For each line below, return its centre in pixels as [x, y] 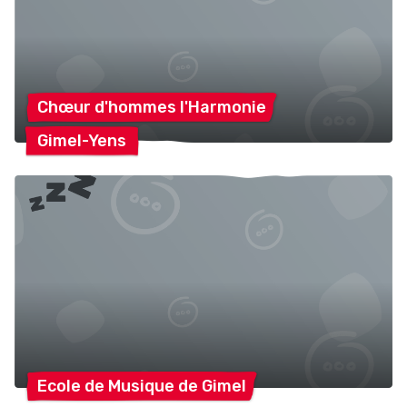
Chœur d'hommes [109, 108]
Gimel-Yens [82, 141]
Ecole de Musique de [119, 387]
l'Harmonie [223, 108]
